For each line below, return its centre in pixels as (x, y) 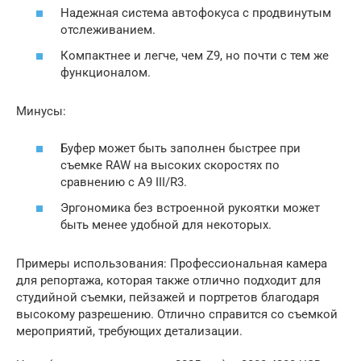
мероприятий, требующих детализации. (129, 331)
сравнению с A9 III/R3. (124, 182)
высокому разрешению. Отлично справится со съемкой (177, 314)
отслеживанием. (108, 30)
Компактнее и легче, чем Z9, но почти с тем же (195, 55)
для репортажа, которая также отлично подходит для (168, 280)
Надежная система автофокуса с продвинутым (196, 13)
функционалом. (106, 72)
